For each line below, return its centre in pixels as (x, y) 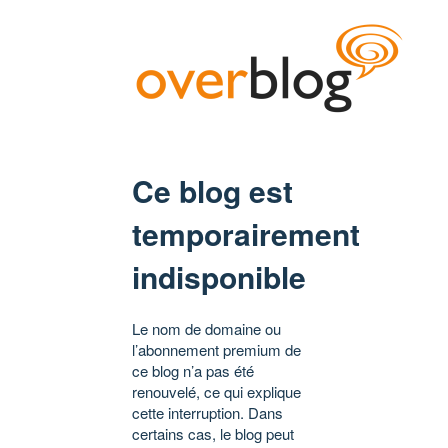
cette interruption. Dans (207, 413)
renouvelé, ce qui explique (216, 392)
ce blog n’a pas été (193, 371)
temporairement (246, 234)
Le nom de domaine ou (206, 329)
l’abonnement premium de (216, 350)
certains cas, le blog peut (213, 434)
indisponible (219, 277)
